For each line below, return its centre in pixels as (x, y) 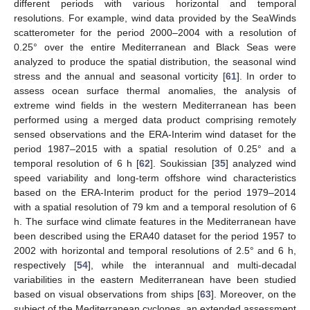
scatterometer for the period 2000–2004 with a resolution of (155, 32)
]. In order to (266, 76)
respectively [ (46, 265)
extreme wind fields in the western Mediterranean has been (155, 105)
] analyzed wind (261, 163)
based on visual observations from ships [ (107, 294)
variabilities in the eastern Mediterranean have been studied (155, 279)
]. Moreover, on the (254, 294)
